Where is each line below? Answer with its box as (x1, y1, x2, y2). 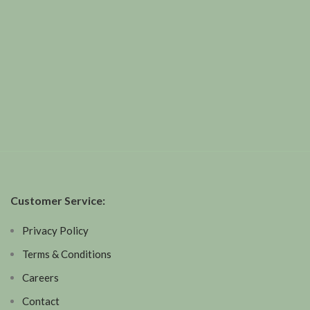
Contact (22, 295, 60, 307)
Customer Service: (10, 194, 105, 207)
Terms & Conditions (22, 248, 111, 260)
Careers (22, 271, 59, 284)
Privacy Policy (22, 224, 89, 237)
